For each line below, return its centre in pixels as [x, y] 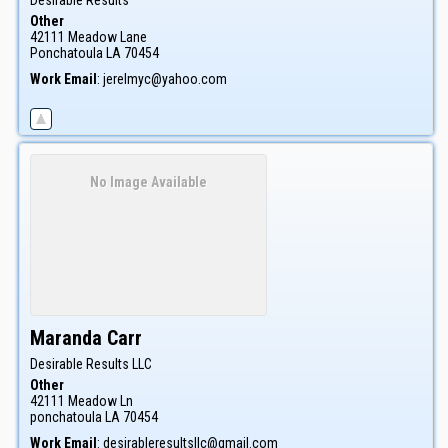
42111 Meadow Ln [81, 401]
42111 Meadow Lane [88, 36]
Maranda [66, 338]
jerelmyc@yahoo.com [165, 78]
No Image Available [148, 182]
